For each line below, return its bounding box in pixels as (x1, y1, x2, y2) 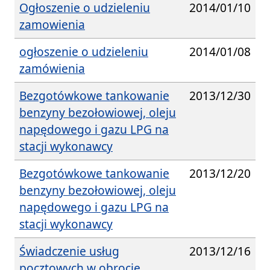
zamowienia (19, 16, 85, 33)
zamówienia (19, 60, 85, 77)
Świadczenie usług (19, 242, 119, 259)
